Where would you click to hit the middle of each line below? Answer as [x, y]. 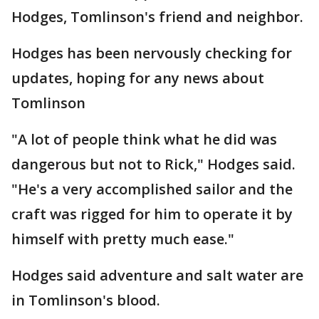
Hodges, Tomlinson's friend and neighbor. [157, 17]
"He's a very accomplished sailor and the [152, 189]
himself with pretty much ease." [123, 239]
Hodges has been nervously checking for [152, 53]
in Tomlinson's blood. [86, 300]
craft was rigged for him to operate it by [152, 214]
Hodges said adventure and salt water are [157, 275]
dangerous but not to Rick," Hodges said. [153, 164]
